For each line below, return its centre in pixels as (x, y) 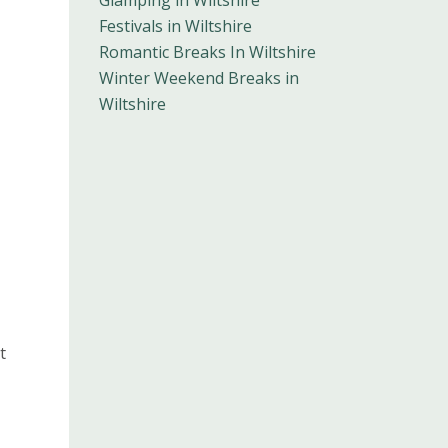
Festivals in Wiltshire (175, 26)
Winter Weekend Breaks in (198, 78)
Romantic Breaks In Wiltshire (207, 52)
